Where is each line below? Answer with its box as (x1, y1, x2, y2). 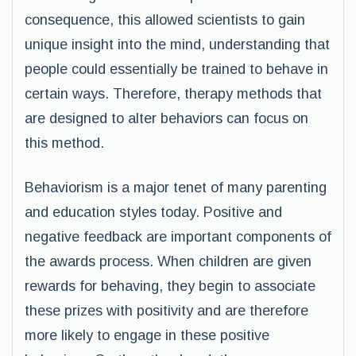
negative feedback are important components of (25, 229, 331, 245)
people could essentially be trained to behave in (25, 61, 328, 77)
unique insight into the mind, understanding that (25, 37, 330, 52)
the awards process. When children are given (25, 253, 311, 269)
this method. (25, 135, 104, 151)
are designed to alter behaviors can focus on (25, 110, 308, 126)
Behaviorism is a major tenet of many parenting (25, 180, 327, 195)
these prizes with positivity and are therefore (25, 303, 308, 319)
